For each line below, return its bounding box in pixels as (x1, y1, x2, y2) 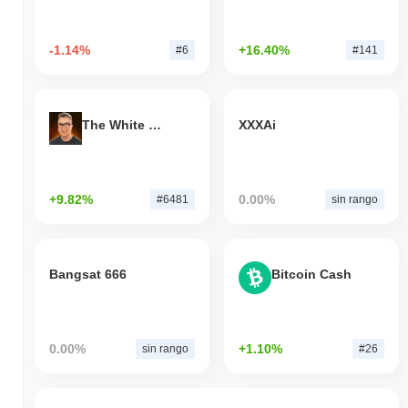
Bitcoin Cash (270, 267, 352, 282)
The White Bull (148, 117, 161, 133)
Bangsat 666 (49, 267, 127, 282)
